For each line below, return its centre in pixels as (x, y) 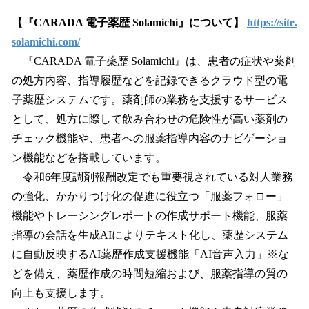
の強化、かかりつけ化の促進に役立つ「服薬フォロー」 (150, 197)
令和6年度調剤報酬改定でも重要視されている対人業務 (152, 177)
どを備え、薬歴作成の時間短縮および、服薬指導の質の (150, 274)
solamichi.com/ (46, 42)
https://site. (272, 23)
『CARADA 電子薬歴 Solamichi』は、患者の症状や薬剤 (154, 61)
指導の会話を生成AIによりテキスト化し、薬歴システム (150, 235)
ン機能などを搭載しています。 (89, 158)
